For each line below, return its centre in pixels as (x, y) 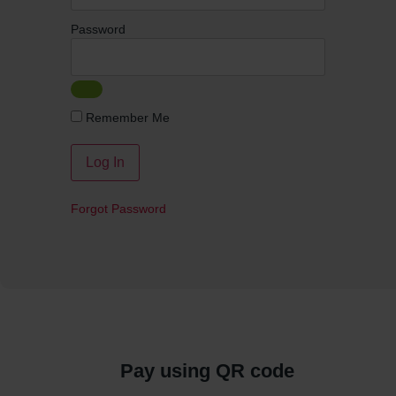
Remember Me (126, 117)
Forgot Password (118, 209)
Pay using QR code (207, 371)
